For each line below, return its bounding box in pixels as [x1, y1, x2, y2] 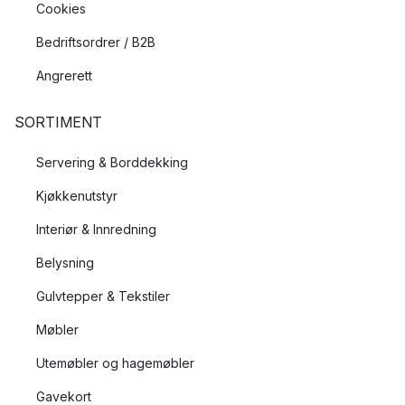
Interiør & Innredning [36, 221, 156, 238]
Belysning [36, 255, 94, 271]
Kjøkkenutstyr [36, 188, 118, 204]
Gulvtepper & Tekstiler [36, 288, 170, 305]
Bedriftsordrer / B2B [36, 34, 155, 51]
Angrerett [36, 68, 92, 84]
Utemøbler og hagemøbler [36, 355, 194, 372]
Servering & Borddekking [36, 155, 188, 171]
